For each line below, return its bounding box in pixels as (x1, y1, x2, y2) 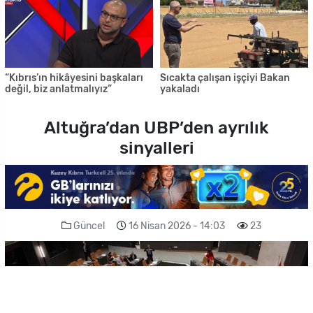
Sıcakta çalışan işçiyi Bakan (160, 72, 290, 85)
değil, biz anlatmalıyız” (5, 83, 112, 96)
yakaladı (160, 83, 200, 96)
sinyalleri (119, 137, 194, 158)
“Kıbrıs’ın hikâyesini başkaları (5, 72, 143, 85)
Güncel (73, 220, 105, 233)
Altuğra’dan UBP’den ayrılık (44, 117, 269, 138)
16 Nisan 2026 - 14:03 (126, 220, 227, 233)
